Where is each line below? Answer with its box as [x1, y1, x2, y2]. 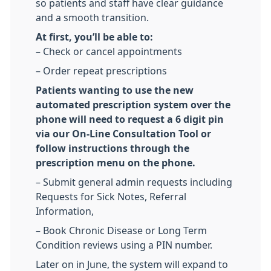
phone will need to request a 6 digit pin [36, 114, 224, 124]
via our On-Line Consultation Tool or [36, 128, 211, 139]
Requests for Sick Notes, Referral [36, 191, 186, 201]
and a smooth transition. [36, 12, 149, 22]
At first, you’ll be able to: [36, 31, 153, 42]
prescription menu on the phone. [36, 157, 195, 168]
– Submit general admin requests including [36, 177, 232, 187]
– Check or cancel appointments [36, 46, 182, 56]
